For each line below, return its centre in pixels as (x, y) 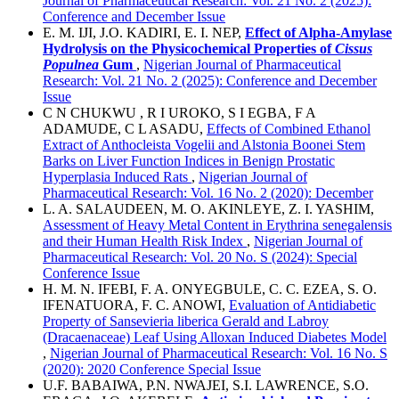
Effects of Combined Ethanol (289, 128)
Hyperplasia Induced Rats (117, 176)
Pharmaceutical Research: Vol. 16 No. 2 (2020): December (208, 192)
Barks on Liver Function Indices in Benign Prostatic (189, 160)
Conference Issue (91, 273)
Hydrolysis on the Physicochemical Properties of (189, 48)
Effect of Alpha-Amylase (318, 32)
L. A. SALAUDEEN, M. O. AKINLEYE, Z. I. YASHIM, (208, 208)
